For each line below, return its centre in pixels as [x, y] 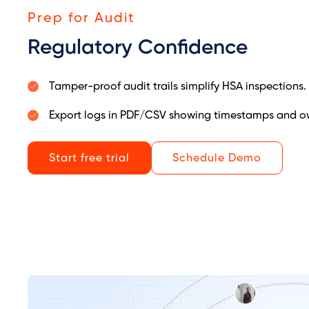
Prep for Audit [81, 19]
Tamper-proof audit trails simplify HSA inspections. [178, 87]
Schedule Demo [217, 159]
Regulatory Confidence [138, 49]
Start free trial [89, 159]
